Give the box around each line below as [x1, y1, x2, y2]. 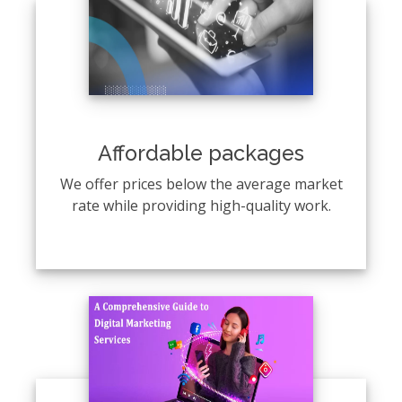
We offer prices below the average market [59, 173, 343, 194]
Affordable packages [98, 140, 304, 165]
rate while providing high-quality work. [71, 195, 331, 215]
